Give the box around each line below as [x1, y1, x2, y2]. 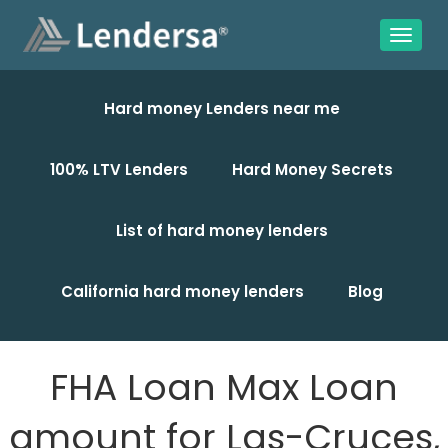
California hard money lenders [60, 281, 304, 302]
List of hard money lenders [115, 220, 328, 241]
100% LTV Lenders [50, 159, 188, 180]
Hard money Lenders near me [103, 98, 340, 119]
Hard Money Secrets [232, 159, 393, 180]
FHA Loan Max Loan [50, 362, 398, 413]
